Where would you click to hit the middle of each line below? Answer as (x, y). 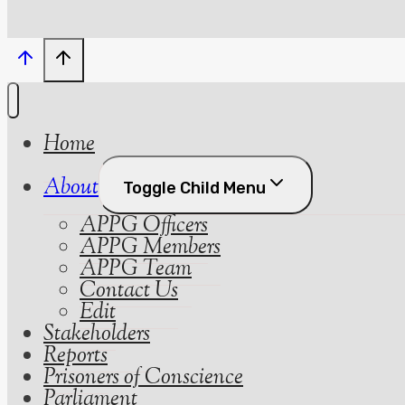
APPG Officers (144, 226)
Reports (75, 357)
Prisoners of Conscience (143, 378)
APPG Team (136, 270)
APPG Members (150, 248)
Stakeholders (97, 335)
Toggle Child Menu (194, 188)
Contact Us (129, 292)
